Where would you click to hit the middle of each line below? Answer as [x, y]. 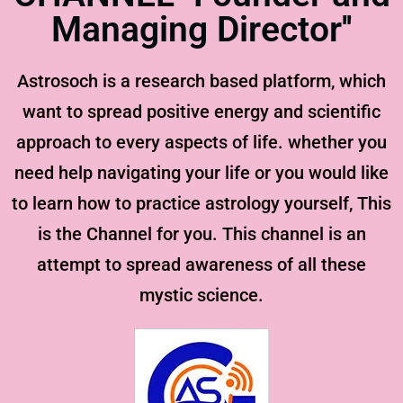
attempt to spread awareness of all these [201, 264]
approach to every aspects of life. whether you [201, 142]
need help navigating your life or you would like [201, 172]
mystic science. [201, 295]
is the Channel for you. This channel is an [201, 233]
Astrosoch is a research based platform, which [201, 81]
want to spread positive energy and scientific [201, 111]
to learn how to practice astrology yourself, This [201, 203]
